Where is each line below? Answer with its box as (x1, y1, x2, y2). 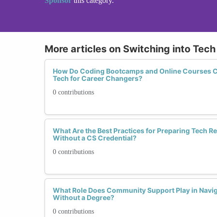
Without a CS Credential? (53, 133, 137, 142)
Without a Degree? (53, 193, 114, 201)
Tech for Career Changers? (53, 74, 142, 82)
